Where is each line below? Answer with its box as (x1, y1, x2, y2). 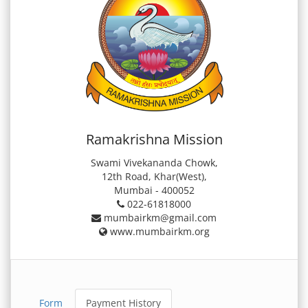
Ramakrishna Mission (85, 130, 223, 149)
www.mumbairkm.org (107, 225, 210, 239)
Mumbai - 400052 (113, 184, 195, 197)
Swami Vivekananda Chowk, (90, 156, 218, 170)
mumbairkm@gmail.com (101, 211, 217, 225)
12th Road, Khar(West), (101, 170, 207, 184)
